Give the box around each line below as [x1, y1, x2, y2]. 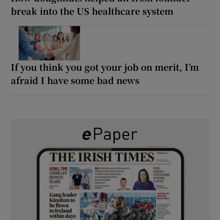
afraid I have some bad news [11, 73, 140, 86]
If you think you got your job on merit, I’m [11, 60, 199, 73]
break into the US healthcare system [11, 4, 174, 17]
